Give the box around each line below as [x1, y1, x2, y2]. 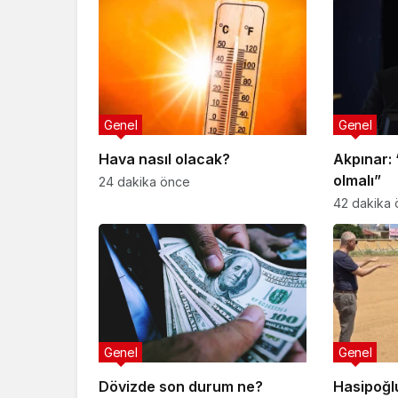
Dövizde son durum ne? [99, 378, 263, 396]
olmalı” [332, 171, 381, 190]
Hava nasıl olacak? [99, 150, 230, 169]
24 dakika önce [99, 174, 190, 190]
